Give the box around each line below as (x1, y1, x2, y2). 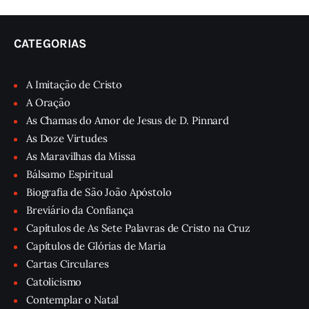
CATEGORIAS (14, 35, 86, 51)
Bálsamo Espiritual (26, 167, 114, 181)
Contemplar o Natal (26, 292, 119, 306)
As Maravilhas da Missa (26, 149, 136, 163)
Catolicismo (26, 275, 82, 288)
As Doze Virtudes (26, 131, 108, 145)
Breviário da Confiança (26, 203, 134, 217)
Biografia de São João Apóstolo (26, 185, 172, 199)
